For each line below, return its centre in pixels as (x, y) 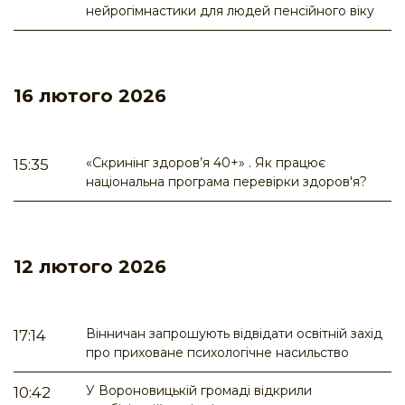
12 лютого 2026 (90, 267)
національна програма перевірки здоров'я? (226, 182)
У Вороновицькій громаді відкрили (199, 391)
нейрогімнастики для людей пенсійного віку (230, 11)
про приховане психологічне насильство (217, 353)
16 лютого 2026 (90, 96)
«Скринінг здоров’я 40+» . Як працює (206, 163)
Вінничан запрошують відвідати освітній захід (234, 334)
